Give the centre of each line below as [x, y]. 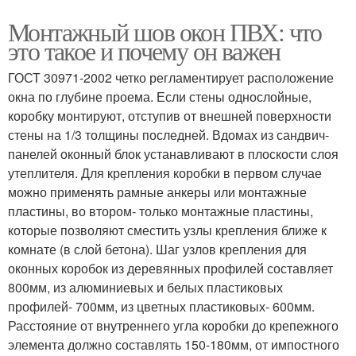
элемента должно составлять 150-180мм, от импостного [174, 344]
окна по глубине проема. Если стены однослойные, [160, 96]
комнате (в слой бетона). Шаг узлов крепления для [157, 249]
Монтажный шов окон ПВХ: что [165, 31]
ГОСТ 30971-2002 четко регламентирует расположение [171, 77]
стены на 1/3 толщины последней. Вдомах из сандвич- [168, 134]
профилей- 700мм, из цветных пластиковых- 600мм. [161, 306]
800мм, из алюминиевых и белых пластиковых [145, 287]
